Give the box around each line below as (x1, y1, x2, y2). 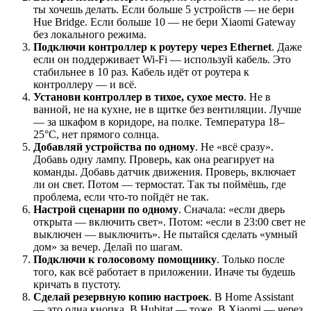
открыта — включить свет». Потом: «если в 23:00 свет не (33, 216, 305, 228)
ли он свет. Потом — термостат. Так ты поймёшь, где (33, 178, 286, 191)
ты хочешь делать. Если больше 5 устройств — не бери (33, 3, 294, 16)
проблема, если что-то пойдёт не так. (33, 191, 209, 203)
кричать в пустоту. (33, 278, 121, 291)
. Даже (271, 41, 302, 53)
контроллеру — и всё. (33, 78, 137, 91)
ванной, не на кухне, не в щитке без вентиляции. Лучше (33, 103, 301, 116)
